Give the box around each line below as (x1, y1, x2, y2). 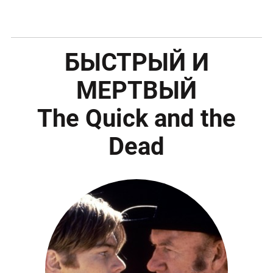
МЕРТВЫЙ (76, 76, 197, 105)
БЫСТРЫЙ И (64, 48, 209, 77)
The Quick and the (37, 104, 236, 133)
